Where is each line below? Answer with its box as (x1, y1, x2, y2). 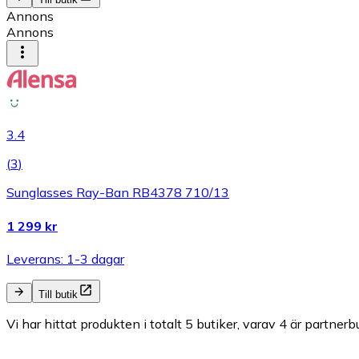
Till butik (38, 288, 78, 301)
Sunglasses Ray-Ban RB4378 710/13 (6, 184, 229, 201)
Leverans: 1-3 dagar (6, 251, 124, 267)
